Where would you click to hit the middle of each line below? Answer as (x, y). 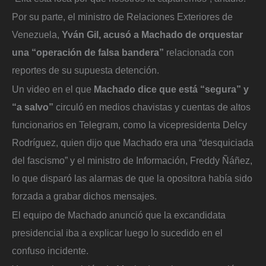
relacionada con (200, 53)
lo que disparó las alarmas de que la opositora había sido (132, 178)
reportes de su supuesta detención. (85, 70)
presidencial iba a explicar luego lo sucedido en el (117, 232)
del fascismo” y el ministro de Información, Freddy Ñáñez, (132, 160)
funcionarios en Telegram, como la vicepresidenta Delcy (129, 124)
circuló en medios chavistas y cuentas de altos (152, 107)
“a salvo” (33, 107)
